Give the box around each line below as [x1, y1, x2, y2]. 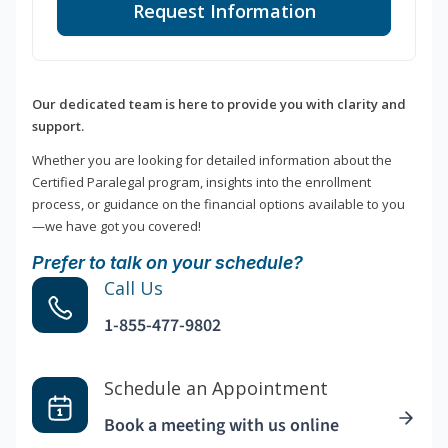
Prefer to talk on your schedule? [32, 252, 303, 274]
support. [32, 117, 84, 136]
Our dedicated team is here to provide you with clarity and [32, 95, 406, 114]
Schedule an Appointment [104, 376, 328, 401]
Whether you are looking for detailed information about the [32, 151, 392, 170]
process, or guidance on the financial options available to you [32, 195, 405, 214]
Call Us [104, 276, 163, 301]
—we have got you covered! [32, 217, 201, 236]
